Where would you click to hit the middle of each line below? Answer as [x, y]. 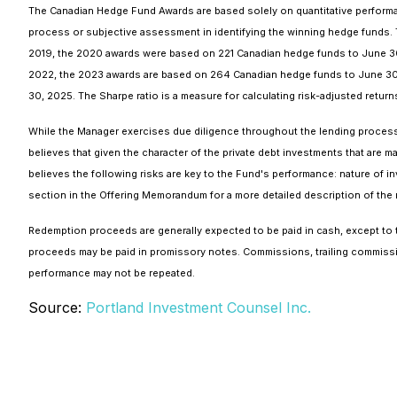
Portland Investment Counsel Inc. [198, 307]
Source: [57, 307]
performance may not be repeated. [112, 273]
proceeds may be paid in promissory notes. [134, 252]
